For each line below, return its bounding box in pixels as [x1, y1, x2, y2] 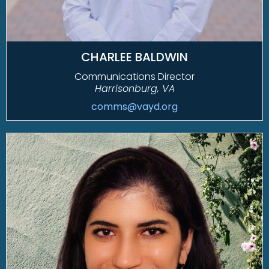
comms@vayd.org [91, 100, 178, 114]
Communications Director [74, 70, 195, 84]
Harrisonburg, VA [94, 82, 175, 96]
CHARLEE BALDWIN [81, 49, 188, 66]
